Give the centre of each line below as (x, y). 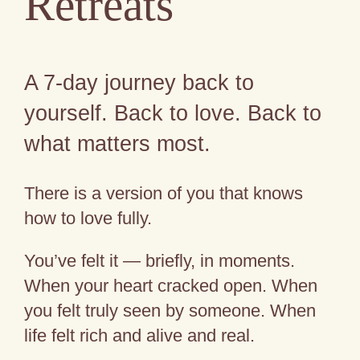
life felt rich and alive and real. (140, 336)
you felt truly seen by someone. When (170, 311)
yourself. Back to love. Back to (173, 112)
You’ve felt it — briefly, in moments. (160, 261)
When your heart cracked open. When (171, 286)
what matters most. (118, 143)
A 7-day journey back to (139, 82)
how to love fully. (88, 219)
